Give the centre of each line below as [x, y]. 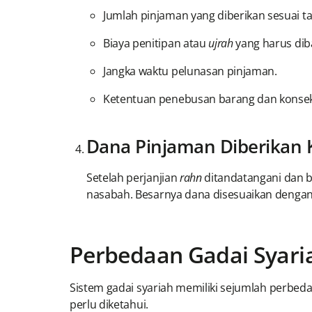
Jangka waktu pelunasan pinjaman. [190, 71]
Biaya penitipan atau [156, 44]
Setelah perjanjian [133, 178]
